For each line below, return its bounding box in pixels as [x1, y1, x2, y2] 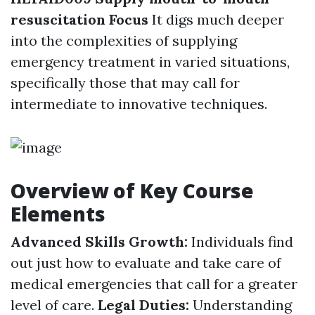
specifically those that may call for [11, 74, 240, 91]
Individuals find [191, 233, 293, 250]
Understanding [193, 296, 292, 314]
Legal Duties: [98, 296, 193, 314]
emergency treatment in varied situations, [11, 53, 290, 70]
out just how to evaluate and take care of [11, 254, 281, 271]
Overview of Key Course [11, 177, 254, 204]
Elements [11, 200, 105, 227]
